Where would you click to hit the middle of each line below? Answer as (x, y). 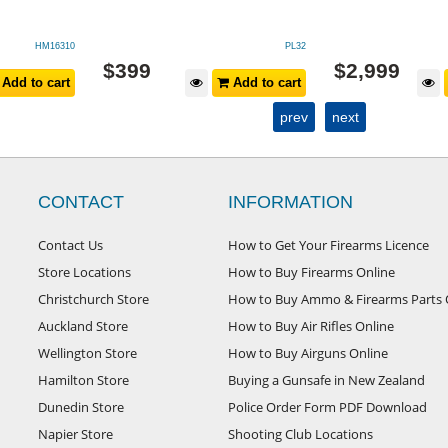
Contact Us (70, 245)
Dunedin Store (81, 407)
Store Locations (84, 272)
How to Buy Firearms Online (311, 272)
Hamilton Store (83, 380)
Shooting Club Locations (300, 434)
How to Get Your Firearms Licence (328, 245)
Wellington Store (87, 353)
